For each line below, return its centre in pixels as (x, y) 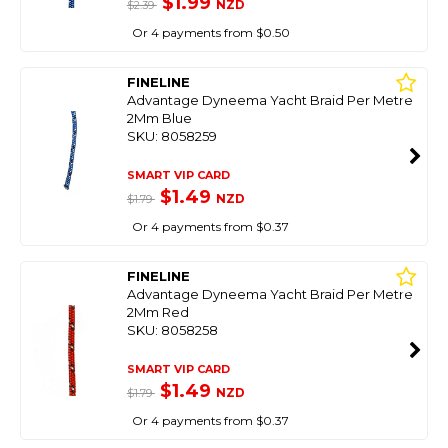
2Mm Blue (159, 118)
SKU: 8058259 (171, 136)
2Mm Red (157, 312)
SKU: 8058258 (172, 330)
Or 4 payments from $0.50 (210, 32)
